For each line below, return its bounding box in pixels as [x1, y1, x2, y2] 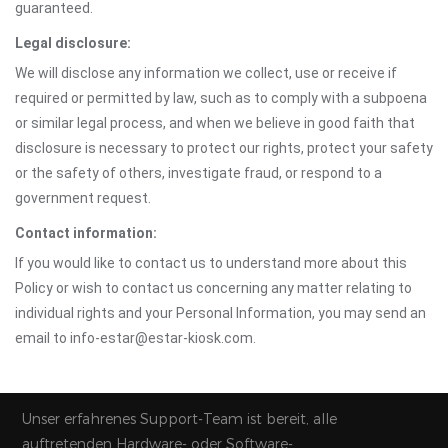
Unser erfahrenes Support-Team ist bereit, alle [22, 410, 338, 429]
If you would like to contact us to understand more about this [15, 255, 407, 271]
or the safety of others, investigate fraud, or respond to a [15, 165, 382, 181]
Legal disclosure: [15, 35, 131, 51]
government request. [15, 190, 151, 206]
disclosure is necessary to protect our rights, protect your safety [15, 140, 433, 156]
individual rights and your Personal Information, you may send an [15, 305, 426, 321]
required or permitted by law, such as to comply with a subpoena [15, 90, 427, 106]
